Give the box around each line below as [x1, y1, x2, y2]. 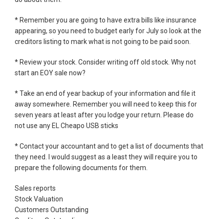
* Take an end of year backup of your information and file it [15, 89, 196, 97]
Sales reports [15, 184, 56, 192]
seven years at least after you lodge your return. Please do [15, 110, 194, 119]
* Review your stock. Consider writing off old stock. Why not [15, 58, 196, 66]
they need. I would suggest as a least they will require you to [15, 153, 197, 161]
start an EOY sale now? [15, 68, 86, 77]
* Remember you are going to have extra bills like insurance [15, 16, 197, 24]
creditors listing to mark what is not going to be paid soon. [15, 37, 191, 45]
